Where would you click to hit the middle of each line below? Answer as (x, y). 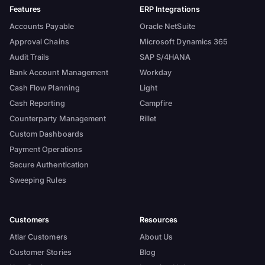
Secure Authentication (49, 164)
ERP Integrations (169, 9)
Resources (159, 220)
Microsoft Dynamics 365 (184, 41)
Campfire (156, 103)
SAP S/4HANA (165, 57)
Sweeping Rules (38, 180)
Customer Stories (40, 252)
